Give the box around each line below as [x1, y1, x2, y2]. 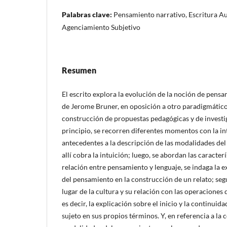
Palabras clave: [62, 10, 113, 19]
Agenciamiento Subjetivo [62, 22, 140, 31]
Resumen [62, 65, 96, 75]
